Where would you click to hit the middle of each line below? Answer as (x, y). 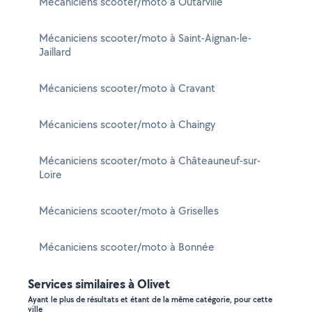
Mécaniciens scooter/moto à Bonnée (127, 247)
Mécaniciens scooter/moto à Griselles (129, 211)
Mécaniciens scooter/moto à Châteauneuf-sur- (150, 161)
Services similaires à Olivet (99, 284)
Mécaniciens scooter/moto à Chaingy (127, 124)
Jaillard (55, 52)
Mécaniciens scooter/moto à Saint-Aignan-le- (145, 38)
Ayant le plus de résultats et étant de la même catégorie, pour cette (150, 299)
